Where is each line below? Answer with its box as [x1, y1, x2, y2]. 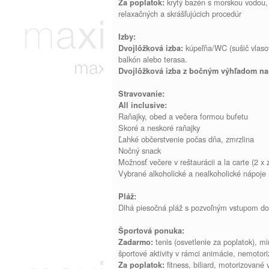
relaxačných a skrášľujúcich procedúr [118, 8, 241, 19]
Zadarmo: [118, 237, 153, 247]
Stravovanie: [118, 88, 165, 99]
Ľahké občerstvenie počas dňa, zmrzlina [118, 133, 254, 145]
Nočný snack [118, 145, 161, 156]
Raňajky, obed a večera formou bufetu [118, 110, 248, 122]
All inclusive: [118, 100, 167, 110]
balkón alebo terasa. [118, 53, 187, 65]
